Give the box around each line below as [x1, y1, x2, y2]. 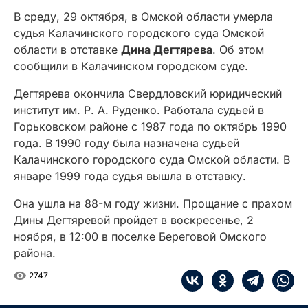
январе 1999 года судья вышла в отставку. [14, 169, 246, 184]
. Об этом [212, 43, 264, 57]
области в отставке [14, 43, 121, 57]
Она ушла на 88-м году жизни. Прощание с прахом [14, 197, 292, 211]
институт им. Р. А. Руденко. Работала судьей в [14, 103, 264, 118]
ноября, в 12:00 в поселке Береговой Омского [14, 230, 267, 244]
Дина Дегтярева [121, 43, 212, 57]
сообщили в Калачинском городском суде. [14, 59, 248, 74]
